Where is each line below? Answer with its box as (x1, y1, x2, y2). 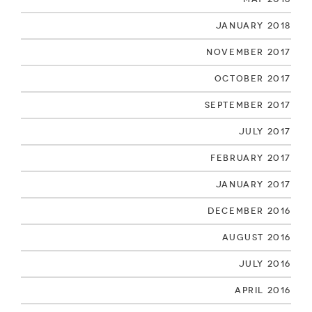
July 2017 (238, 126, 291, 136)
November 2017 (206, 47, 291, 56)
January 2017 (215, 179, 291, 189)
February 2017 (210, 153, 291, 162)
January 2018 (215, 20, 291, 30)
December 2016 (208, 205, 291, 215)
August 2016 (222, 232, 291, 242)
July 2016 (238, 258, 291, 268)
